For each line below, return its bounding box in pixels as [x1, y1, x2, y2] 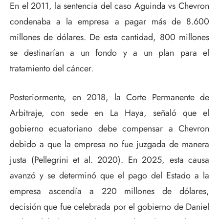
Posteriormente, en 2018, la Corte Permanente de [10, 91, 209, 104]
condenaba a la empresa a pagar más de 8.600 [10, 15, 209, 28]
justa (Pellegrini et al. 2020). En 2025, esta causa [10, 153, 209, 167]
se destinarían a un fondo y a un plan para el [10, 46, 209, 60]
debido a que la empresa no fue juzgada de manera [10, 138, 209, 151]
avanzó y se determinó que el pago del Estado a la [10, 169, 209, 182]
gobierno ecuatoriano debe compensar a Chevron [10, 122, 209, 135]
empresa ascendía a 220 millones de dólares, [10, 185, 209, 198]
